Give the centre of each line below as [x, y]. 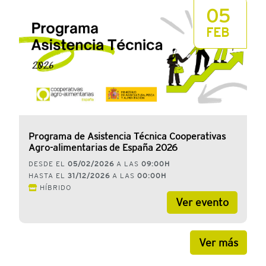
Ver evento [202, 202]
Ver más [218, 243]
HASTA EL [48, 176]
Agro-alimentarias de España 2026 [103, 148]
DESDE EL [48, 164]
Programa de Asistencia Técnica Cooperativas [127, 137]
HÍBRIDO [56, 188]
